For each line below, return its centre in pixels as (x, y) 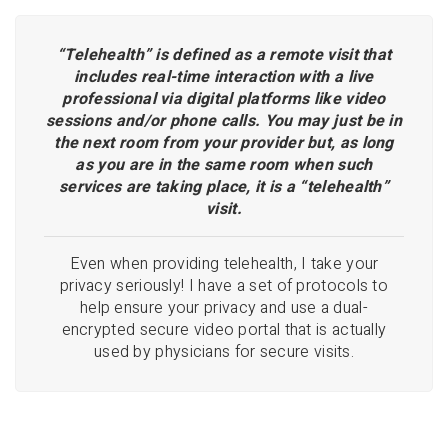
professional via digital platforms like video (224, 99)
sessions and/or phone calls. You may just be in (224, 121)
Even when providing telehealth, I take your (224, 264)
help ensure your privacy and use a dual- (223, 308)
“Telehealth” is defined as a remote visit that (224, 55)
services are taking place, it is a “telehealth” (224, 187)
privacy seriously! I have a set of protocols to (224, 286)
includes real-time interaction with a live (224, 77)
